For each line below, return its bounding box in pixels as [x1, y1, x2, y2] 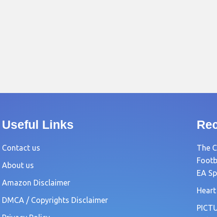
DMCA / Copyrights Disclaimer [2, 196, 108, 204]
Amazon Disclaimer [2, 178, 71, 187]
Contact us [2, 143, 41, 152]
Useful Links [2, 118, 74, 131]
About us [2, 161, 34, 170]
